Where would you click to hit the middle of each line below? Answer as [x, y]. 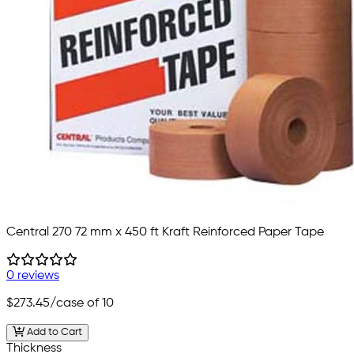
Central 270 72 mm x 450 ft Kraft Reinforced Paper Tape [165, 232]
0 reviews [33, 275]
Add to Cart [53, 333]
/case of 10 [82, 303]
